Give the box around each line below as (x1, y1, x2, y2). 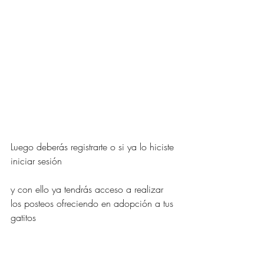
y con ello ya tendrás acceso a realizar (11, 182, 166, 196)
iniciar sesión (11, 154, 65, 167)
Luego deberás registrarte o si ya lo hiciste (11, 140, 177, 153)
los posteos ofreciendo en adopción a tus (11, 196, 176, 210)
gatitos (11, 210, 39, 224)
